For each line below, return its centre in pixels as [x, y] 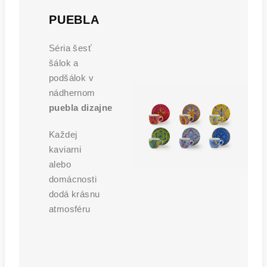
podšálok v [72, 78]
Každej [63, 134]
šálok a [64, 63]
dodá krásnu [74, 194]
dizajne [97, 108]
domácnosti [73, 179]
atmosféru [70, 209]
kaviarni [65, 149]
